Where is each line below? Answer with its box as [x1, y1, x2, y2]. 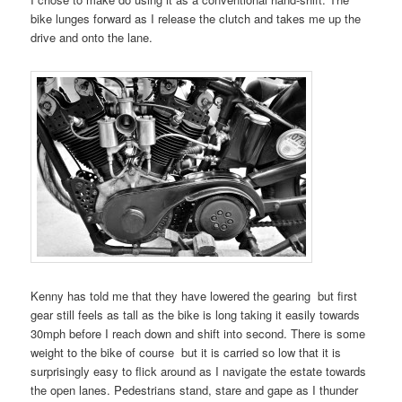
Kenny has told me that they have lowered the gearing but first [31, 286, 358, 304]
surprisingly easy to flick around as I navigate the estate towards [31, 362, 367, 380]
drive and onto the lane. [31, 29, 153, 47]
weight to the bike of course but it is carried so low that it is [31, 343, 342, 361]
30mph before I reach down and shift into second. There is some [31, 324, 366, 342]
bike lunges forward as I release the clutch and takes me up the [31, 10, 362, 28]
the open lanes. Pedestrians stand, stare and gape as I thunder [31, 380, 359, 398]
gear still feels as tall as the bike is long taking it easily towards [31, 305, 361, 323]
